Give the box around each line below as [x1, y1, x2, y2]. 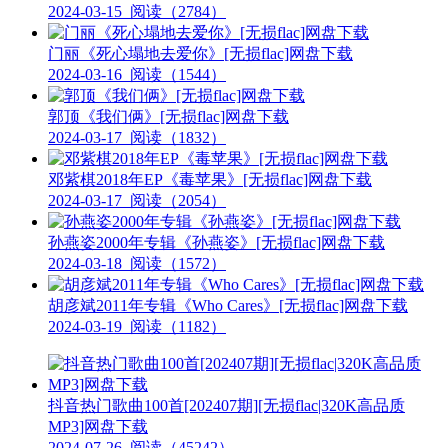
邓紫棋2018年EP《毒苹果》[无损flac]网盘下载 [48, 170, 372, 188]
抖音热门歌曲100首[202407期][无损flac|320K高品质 [48, 396, 405, 414]
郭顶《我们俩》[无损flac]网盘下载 [48, 107, 289, 125]
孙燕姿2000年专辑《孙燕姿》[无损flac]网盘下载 [48, 233, 385, 251]
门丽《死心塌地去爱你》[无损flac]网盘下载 [48, 44, 353, 62]
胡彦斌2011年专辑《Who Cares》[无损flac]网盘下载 [48, 296, 408, 314]
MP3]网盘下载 [48, 417, 148, 435]
